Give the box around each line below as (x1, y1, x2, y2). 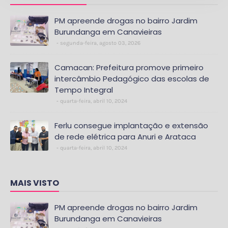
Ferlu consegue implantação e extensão (54, 120, 208, 131)
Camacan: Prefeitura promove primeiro (54, 62, 204, 73)
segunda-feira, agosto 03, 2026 (60, 40, 140, 47)
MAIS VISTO (10, 177, 59, 189)
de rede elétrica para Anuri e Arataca (54, 131, 196, 142)
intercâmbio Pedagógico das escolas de (54, 73, 209, 84)
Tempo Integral (54, 84, 113, 96)
